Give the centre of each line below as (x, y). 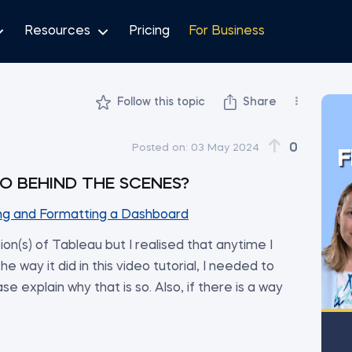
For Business (227, 31)
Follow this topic (161, 102)
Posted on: (160, 148)
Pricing (149, 31)
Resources (57, 31)
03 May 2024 (225, 148)
